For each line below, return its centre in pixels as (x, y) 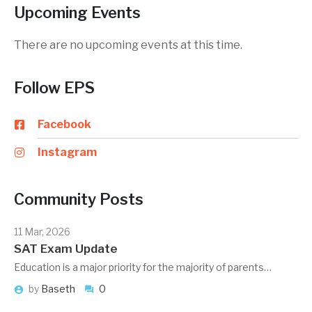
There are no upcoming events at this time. (128, 45)
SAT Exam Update (66, 248)
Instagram (67, 152)
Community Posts (79, 199)
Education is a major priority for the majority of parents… (143, 267)
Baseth (59, 288)
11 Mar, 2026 (42, 231)
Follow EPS (54, 87)
